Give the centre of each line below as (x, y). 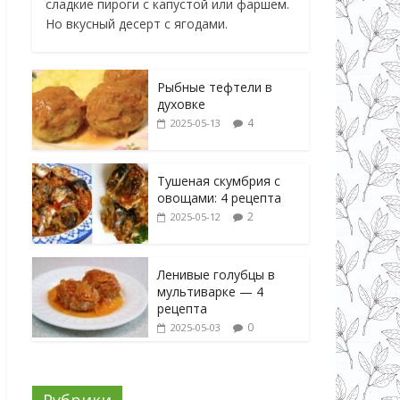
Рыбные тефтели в (215, 87)
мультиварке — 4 (210, 291)
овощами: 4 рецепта (219, 197)
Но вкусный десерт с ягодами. (137, 23)
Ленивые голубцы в (216, 274)
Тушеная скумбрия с (219, 180)
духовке (181, 104)
